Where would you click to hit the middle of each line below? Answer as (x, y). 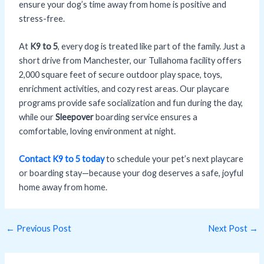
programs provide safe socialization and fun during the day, (131, 103)
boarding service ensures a (145, 117)
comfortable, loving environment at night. (97, 131)
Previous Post (43, 229)
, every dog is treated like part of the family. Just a (151, 47)
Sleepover (74, 117)
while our (37, 117)
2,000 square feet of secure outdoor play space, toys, (120, 75)
